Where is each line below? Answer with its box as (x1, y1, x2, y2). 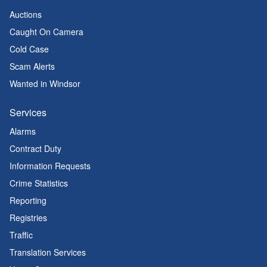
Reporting (10, 194, 46, 206)
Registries (10, 212, 47, 223)
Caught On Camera (10, 26, 83, 38)
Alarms (10, 125, 36, 137)
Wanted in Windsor (10, 77, 80, 89)
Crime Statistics (10, 177, 68, 189)
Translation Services (10, 246, 86, 258)
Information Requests (10, 160, 91, 172)
